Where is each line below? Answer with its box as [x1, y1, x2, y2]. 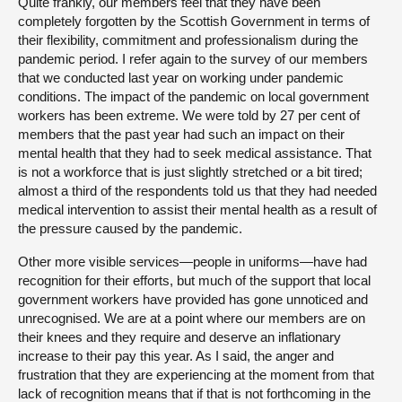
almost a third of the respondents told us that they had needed [18, 183, 377, 199]
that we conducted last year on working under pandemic [18, 70, 344, 86]
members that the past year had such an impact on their [18, 127, 345, 143]
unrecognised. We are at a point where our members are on [18, 310, 365, 327]
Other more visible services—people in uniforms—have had [18, 254, 367, 270]
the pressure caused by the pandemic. [18, 221, 242, 237]
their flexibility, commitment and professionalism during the [18, 32, 358, 48]
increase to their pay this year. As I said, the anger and [18, 348, 334, 364]
